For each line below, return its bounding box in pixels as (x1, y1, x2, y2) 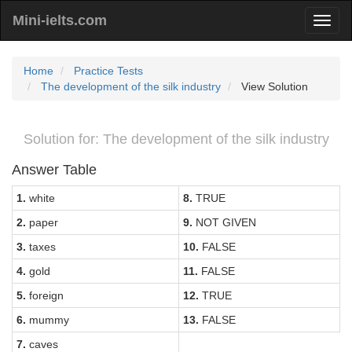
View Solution (238, 80, 308, 93)
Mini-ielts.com (13, 13, 107, 28)
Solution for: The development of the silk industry (23, 131, 329, 147)
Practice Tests (74, 64, 143, 77)
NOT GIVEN (192, 216, 256, 229)
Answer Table (12, 162, 97, 178)
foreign (26, 289, 64, 302)
